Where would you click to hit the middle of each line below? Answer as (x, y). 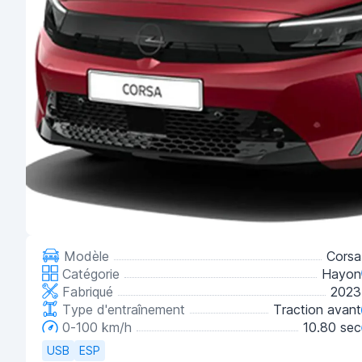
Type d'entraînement (122, 309)
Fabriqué (86, 292)
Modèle (84, 256)
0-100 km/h (95, 327)
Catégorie (89, 274)
